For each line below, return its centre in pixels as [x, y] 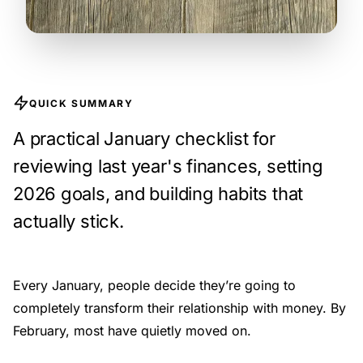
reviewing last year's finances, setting [168, 166]
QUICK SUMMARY [81, 103]
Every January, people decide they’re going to [154, 285]
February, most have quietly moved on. [132, 330]
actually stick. [68, 221]
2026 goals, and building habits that [158, 193]
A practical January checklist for [144, 138]
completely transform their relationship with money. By [179, 307]
